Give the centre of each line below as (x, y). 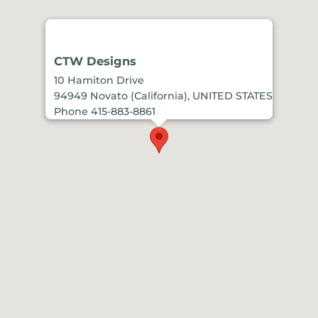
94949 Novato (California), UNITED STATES (163, 95)
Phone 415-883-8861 (105, 111)
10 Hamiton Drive (99, 80)
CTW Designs (95, 61)
